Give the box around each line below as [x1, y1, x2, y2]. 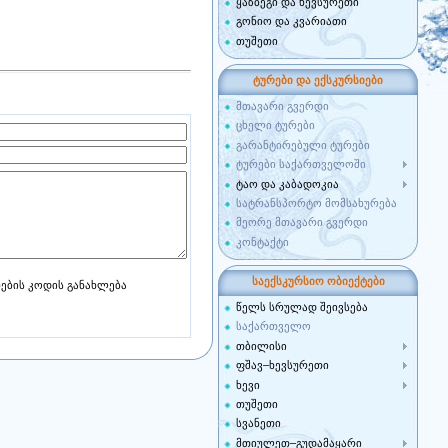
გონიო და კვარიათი [236, 15, 347, 28]
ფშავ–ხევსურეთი [236, 359, 329, 372]
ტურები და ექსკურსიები [253, 74, 383, 86]
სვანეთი [236, 417, 281, 430]
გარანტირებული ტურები [236, 138, 370, 151]
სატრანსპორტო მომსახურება [236, 196, 397, 209]
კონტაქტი [236, 235, 289, 248]
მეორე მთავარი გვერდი [236, 216, 368, 229]
